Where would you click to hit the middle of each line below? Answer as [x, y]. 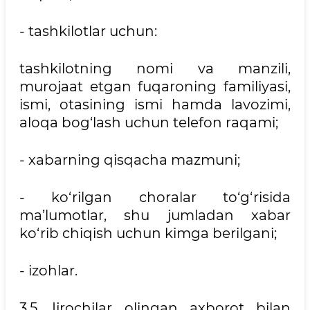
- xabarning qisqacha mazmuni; [130, 160]
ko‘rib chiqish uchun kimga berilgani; [148, 233]
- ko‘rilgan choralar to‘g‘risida [155, 197]
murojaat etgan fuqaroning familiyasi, [155, 86]
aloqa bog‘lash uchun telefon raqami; [149, 122]
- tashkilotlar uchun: [88, 31]
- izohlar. [48, 271]
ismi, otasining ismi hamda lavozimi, [155, 104]
